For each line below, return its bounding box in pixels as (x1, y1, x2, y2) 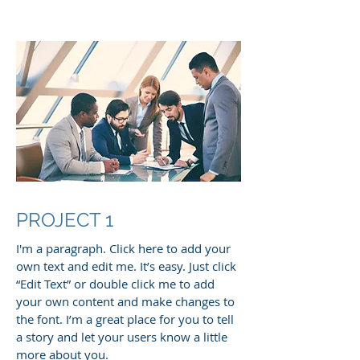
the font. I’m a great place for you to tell (16, 311, 234, 328)
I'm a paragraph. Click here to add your (16, 240, 231, 257)
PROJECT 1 (16, 208, 113, 232)
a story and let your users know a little (16, 329, 227, 346)
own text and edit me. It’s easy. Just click (16, 258, 236, 275)
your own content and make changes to (16, 293, 235, 310)
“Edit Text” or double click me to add (16, 276, 215, 292)
